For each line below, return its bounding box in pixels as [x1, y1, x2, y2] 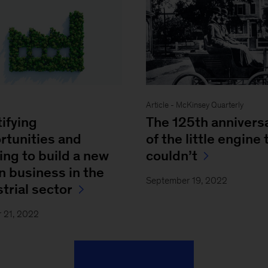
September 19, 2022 [145, 175, 227, 185]
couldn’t [145, 147, 197, 163]
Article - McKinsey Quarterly [145, 100, 243, 109]
